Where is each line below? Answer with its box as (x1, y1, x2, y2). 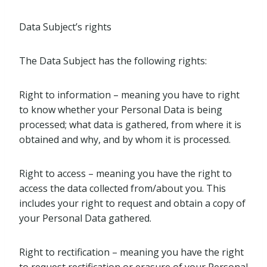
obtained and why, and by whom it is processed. (19, 133, 231, 146)
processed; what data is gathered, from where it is (19, 118, 241, 131)
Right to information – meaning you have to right (19, 88, 240, 101)
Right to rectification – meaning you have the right (19, 246, 244, 259)
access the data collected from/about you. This (19, 182, 226, 195)
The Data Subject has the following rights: (19, 54, 207, 67)
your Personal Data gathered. (19, 212, 151, 225)
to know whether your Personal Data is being (19, 103, 222, 116)
